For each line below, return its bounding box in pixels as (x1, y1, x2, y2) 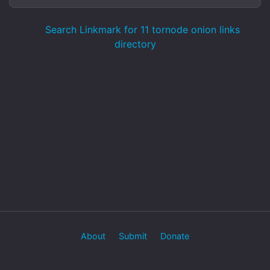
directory (114, 38, 156, 50)
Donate (160, 231, 189, 241)
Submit (119, 231, 147, 241)
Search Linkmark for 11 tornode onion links (42, 24, 240, 36)
